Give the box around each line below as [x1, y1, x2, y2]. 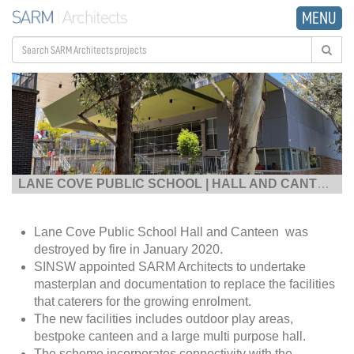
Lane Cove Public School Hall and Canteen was [34, 224, 308, 239]
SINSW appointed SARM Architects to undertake [34, 259, 306, 273]
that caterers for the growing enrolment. [34, 294, 251, 308]
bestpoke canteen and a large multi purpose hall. [34, 329, 306, 343]
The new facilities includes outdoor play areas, [34, 311, 293, 326]
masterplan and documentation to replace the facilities [34, 277, 335, 291]
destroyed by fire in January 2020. [34, 242, 223, 256]
